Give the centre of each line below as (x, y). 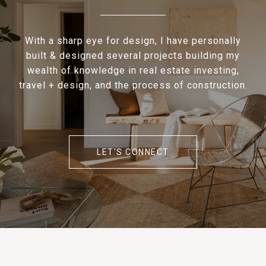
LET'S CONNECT (133, 152)
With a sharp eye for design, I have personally (133, 40)
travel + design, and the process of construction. (133, 85)
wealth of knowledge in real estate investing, (133, 70)
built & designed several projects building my (133, 55)
